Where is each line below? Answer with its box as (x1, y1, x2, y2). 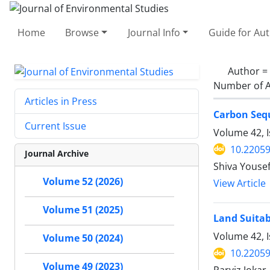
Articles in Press (25, 95, 97, 108)
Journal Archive (25, 148, 89, 160)
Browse (65, 25, 99, 39)
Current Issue (25, 119, 86, 133)
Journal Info (127, 25, 180, 39)
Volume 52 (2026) (43, 175, 123, 189)
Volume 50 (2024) (43, 231, 123, 245)
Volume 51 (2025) (43, 203, 123, 217)
